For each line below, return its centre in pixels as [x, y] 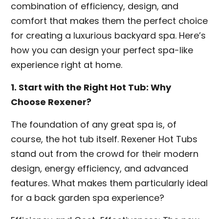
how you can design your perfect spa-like [102, 50]
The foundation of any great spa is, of [94, 124]
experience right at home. [67, 65]
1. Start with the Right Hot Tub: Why [91, 87]
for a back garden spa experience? [88, 198]
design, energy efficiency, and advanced [100, 168]
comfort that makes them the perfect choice [109, 21]
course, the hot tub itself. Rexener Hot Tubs [104, 139]
